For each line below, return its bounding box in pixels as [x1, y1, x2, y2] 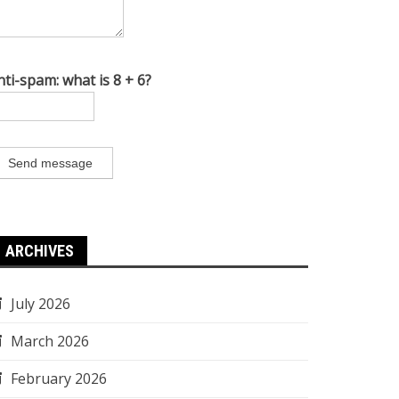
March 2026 [11, 331, 89, 351]
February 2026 [11, 369, 107, 388]
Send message [8, 156, 93, 170]
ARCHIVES [5, 241, 74, 260]
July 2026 [11, 294, 70, 313]
